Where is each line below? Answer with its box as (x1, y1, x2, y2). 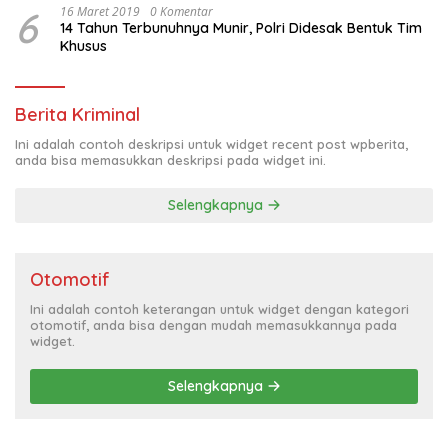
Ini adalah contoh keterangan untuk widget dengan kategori (30, 301, 409, 318)
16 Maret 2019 (60, 3, 140, 21)
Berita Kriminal (15, 103, 140, 127)
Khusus (60, 37, 107, 56)
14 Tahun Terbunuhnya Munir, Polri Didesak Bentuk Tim (60, 19, 422, 38)
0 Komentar (150, 3, 213, 21)
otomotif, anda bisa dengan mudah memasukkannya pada (30, 317, 397, 334)
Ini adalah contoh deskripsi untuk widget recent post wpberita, (15, 136, 408, 153)
